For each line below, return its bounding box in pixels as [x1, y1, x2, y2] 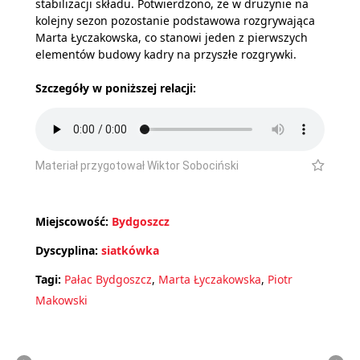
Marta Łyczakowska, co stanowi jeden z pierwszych [35, 30, 308, 45]
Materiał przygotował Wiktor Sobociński [35, 158, 239, 172]
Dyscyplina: [35, 242, 98, 258]
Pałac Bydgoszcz [64, 271, 152, 287]
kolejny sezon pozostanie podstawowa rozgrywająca [35, 13, 315, 28]
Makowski [35, 292, 88, 308]
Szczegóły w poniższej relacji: [35, 80, 196, 96]
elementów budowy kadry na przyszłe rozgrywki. [35, 47, 297, 62]
